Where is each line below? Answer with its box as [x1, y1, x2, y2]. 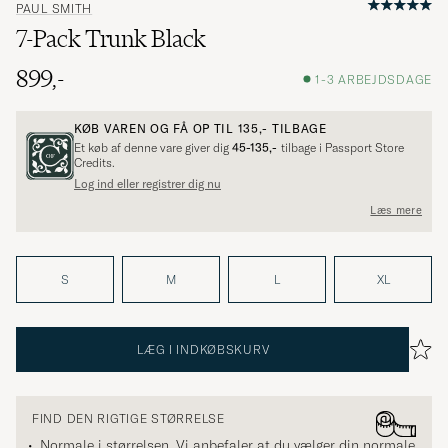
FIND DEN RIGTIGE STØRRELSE [32, 411, 225, 427]
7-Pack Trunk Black [16, 24, 206, 54]
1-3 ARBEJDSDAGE [315, 71, 432, 87]
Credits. [74, 155, 115, 171]
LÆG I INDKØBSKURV [137, 342, 270, 358]
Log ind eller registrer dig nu [74, 176, 221, 192]
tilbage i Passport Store [278, 140, 404, 156]
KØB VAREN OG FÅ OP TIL [74, 121, 238, 137]
